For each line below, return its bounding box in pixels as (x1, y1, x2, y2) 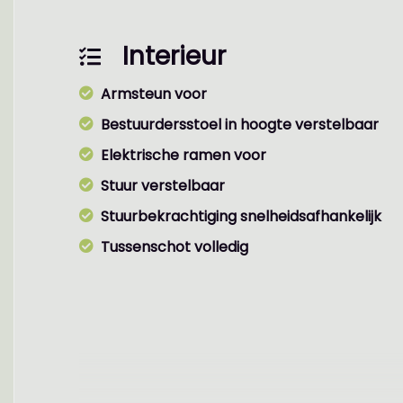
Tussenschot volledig (101, 237, 248, 257)
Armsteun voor (101, 84, 207, 104)
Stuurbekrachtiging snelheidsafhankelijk (101, 206, 381, 227)
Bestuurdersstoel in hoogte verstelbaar (101, 114, 379, 135)
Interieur (122, 39, 226, 74)
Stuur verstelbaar (101, 175, 225, 196)
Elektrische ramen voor (101, 145, 266, 166)
